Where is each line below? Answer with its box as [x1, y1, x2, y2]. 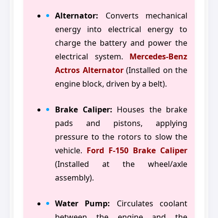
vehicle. [55, 145, 87, 156]
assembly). [55, 172, 94, 183]
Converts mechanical [98, 10, 187, 21]
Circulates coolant [110, 198, 188, 209]
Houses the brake [112, 104, 187, 115]
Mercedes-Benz [129, 51, 187, 62]
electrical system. [55, 51, 129, 62]
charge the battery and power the [55, 37, 187, 49]
